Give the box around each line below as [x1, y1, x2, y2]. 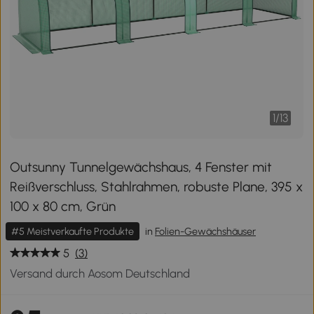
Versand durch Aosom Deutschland [10, 266, 191, 280]
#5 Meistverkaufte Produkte [11, 225, 134, 238]
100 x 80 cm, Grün [10, 198, 116, 214]
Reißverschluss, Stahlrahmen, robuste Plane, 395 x [10, 179, 303, 195]
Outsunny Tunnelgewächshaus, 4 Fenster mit [10, 159, 273, 175]
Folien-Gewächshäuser [155, 225, 256, 238]
